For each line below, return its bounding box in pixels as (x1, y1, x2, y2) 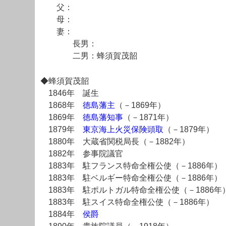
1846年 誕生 (40, 88, 99, 97)
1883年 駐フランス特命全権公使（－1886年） (40, 161, 222, 170)
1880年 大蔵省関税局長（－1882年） (40, 137, 190, 146)
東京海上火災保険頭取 (83, 125, 163, 134)
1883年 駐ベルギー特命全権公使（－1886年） (40, 173, 222, 182)
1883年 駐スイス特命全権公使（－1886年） (40, 197, 214, 206)
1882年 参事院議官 (40, 149, 123, 158)
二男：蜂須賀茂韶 (40, 51, 137, 61)
